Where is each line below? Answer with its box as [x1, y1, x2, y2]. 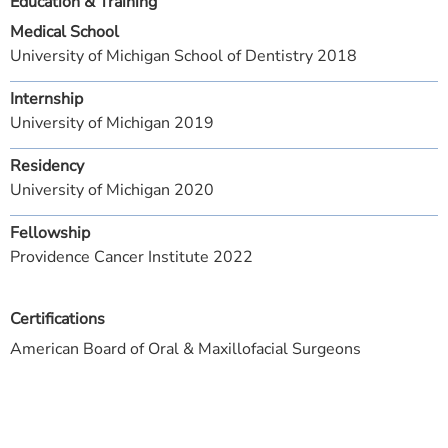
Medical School [10, 21, 119, 43]
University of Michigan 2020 [10, 179, 214, 201]
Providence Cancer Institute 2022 [10, 246, 253, 268]
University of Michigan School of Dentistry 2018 [10, 45, 357, 67]
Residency [10, 155, 84, 177]
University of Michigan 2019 [10, 112, 214, 134]
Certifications [10, 308, 105, 330]
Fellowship [10, 222, 90, 244]
